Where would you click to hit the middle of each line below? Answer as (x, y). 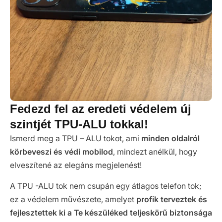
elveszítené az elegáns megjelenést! (76, 165)
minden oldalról (170, 139)
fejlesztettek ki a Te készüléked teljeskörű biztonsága (111, 213)
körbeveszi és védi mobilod (61, 152)
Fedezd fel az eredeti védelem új (101, 109)
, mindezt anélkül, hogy (155, 152)
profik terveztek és (172, 199)
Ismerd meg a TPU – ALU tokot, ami (76, 139)
